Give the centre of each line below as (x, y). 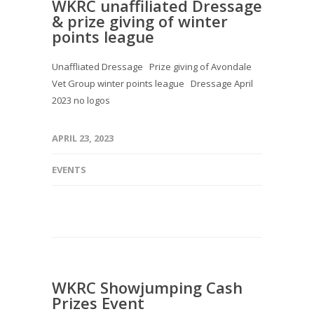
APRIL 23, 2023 (83, 138)
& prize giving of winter (140, 21)
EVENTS (69, 170)
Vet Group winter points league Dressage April (152, 83)
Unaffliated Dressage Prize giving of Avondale (152, 67)
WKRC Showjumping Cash (147, 287)
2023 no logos (81, 100)
